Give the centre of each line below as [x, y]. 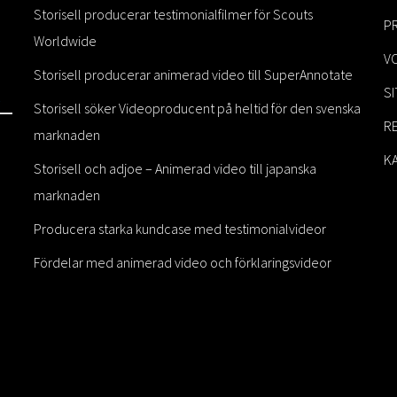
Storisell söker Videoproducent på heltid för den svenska [197, 108]
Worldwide [65, 41]
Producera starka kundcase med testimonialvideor [179, 229]
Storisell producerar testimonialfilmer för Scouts [173, 14]
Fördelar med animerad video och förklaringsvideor [182, 262]
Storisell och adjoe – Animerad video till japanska [175, 168]
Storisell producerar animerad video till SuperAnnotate [193, 74]
